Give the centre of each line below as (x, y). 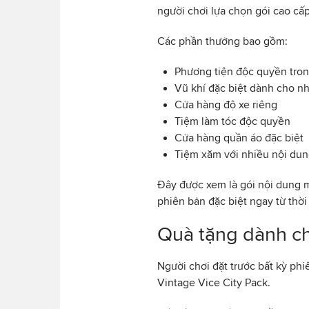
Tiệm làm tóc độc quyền (232, 121)
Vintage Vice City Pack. (214, 282)
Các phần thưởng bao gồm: (222, 41)
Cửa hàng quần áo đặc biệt (239, 137)
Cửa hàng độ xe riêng (226, 104)
